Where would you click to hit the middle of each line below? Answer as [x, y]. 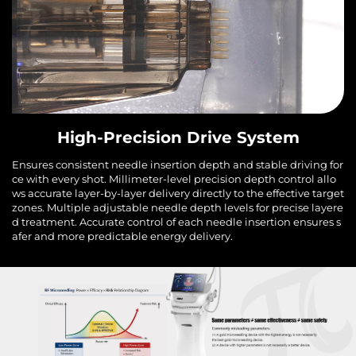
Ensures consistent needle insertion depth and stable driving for [178, 165]
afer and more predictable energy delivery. [122, 236]
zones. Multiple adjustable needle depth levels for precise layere [178, 208]
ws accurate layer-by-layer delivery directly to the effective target [178, 193]
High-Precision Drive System [178, 138]
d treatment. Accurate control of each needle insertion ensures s [176, 222]
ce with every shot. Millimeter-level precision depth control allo [174, 179]
